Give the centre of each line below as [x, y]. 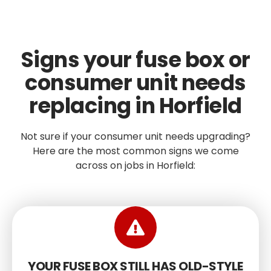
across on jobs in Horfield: [135, 166]
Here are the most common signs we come [135, 151]
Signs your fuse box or [135, 60]
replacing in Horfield [135, 106]
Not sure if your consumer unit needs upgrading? [135, 137]
